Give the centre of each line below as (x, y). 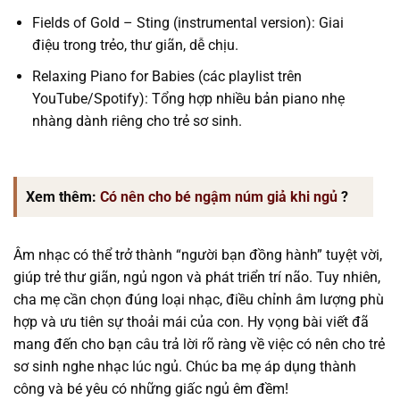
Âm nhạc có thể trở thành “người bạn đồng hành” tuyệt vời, (198, 255)
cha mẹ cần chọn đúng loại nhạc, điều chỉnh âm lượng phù (199, 300)
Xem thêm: (63, 197)
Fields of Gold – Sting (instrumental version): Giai (187, 23)
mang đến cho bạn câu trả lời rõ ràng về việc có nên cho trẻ (199, 345)
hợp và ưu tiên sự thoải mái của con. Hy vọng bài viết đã (191, 322)
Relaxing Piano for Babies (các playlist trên (167, 76)
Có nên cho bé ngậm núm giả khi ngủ (219, 197)
